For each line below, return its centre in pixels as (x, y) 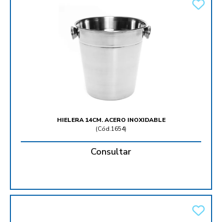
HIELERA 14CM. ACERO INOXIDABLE (111, 120)
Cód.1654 (111, 129)
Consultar (111, 152)
